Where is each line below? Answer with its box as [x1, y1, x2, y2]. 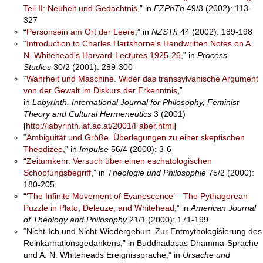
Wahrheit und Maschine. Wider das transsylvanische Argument [26, 74, 258, 83]
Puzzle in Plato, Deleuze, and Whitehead [23, 203, 174, 213]
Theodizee [23, 144, 63, 154]
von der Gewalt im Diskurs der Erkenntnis [23, 86, 177, 95]
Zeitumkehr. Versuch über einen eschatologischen [26, 156, 212, 166]
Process [197, 50, 227, 60]
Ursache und [183, 250, 230, 259]
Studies [23, 62, 51, 72]
